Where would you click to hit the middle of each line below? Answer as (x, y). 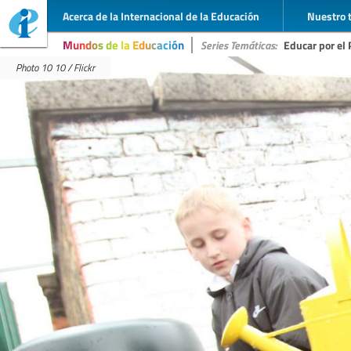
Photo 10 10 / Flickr (55, 67)
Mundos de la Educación (123, 45)
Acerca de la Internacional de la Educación (161, 15)
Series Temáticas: (239, 45)
